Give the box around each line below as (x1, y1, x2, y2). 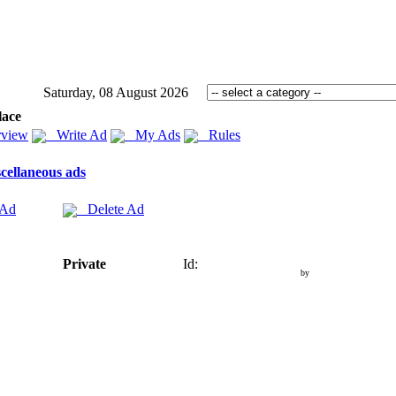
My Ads (125, 127, 180, 142)
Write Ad (46, 127, 107, 142)
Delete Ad (77, 202, 144, 217)
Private (63, 256, 106, 271)
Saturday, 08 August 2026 (43, 85, 188, 100)
